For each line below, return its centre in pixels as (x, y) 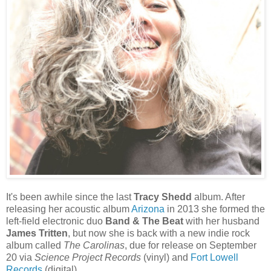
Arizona (148, 209)
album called (35, 245)
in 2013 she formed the (215, 209)
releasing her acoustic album (69, 209)
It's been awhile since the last (70, 197)
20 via (20, 257)
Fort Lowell (214, 257)
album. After (218, 197)
